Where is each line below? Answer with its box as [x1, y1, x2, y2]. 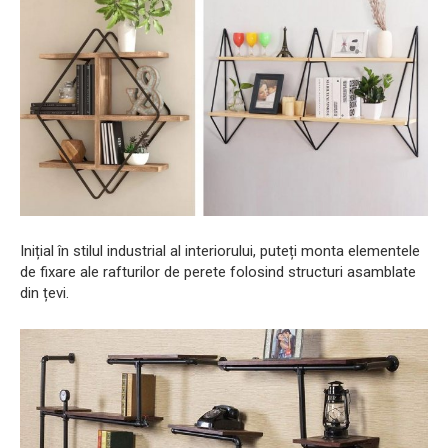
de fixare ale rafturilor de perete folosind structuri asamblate [20, 262, 416, 281]
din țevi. [20, 283, 69, 302]
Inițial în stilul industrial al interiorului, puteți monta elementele [20, 241, 420, 260]
